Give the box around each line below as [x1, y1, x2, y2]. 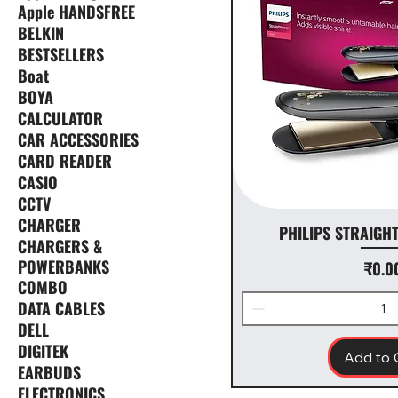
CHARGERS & [18, 235, 102, 259]
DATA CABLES [18, 297, 105, 321]
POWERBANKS [18, 255, 109, 279]
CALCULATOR [18, 107, 103, 131]
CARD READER [18, 149, 112, 173]
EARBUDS [18, 361, 81, 385]
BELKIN [18, 21, 64, 45]
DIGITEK [18, 339, 68, 363]
